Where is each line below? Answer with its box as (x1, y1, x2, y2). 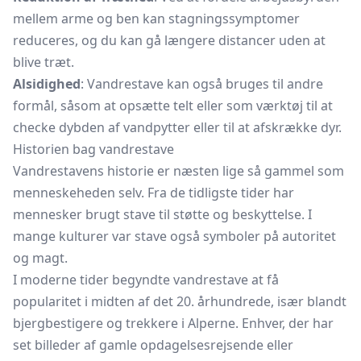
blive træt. (13, 53, 74, 71)
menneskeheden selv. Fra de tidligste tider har (13, 184, 294, 201)
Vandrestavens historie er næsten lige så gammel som (13, 162, 344, 180)
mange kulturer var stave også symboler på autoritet (13, 227, 336, 245)
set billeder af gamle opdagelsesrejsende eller (13, 336, 293, 354)
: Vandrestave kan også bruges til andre (81, 75, 323, 93)
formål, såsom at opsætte (13, 97, 173, 114)
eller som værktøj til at (193, 97, 333, 114)
